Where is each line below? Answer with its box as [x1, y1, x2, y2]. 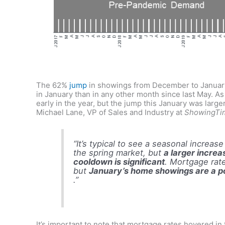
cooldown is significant [73, 157, 165, 167]
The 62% [36, 80, 69, 90]
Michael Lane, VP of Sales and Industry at [36, 107, 184, 117]
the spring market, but [73, 148, 164, 158]
